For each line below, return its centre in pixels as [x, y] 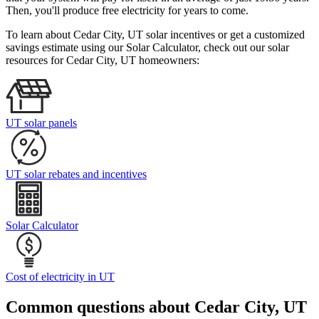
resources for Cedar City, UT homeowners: [103, 61]
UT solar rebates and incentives [76, 174]
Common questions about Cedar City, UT [156, 307]
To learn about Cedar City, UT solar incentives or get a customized [155, 35]
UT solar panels [41, 123]
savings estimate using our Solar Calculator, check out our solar [147, 48]
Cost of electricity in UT [60, 277]
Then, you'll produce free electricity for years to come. [127, 11]
